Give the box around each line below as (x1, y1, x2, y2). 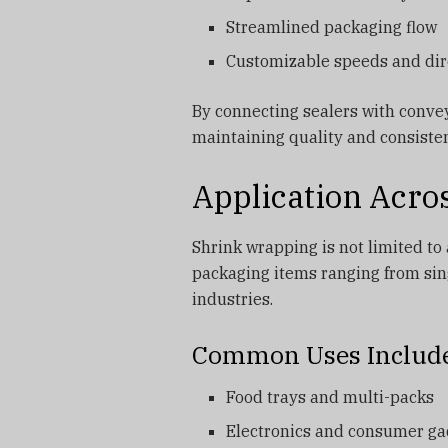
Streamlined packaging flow (226, 17, 438, 38)
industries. (192, 288, 273, 309)
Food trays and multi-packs (226, 387, 435, 408)
